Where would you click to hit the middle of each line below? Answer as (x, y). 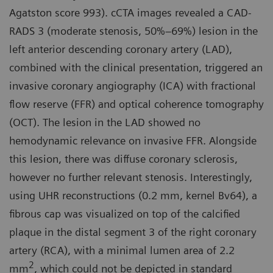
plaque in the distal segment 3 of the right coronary (133, 232)
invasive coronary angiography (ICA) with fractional (133, 86)
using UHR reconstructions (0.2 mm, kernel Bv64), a (133, 196)
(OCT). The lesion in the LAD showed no (105, 122)
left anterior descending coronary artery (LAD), (121, 49)
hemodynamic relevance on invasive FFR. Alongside (133, 141)
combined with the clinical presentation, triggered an (136, 68)
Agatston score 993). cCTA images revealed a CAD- (130, 13)
